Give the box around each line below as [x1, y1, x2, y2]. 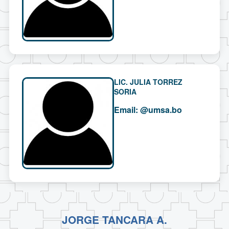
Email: [114, 104, 139, 116]
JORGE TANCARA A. [62, 212, 167, 227]
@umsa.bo [140, 104, 182, 116]
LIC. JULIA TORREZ [114, 77, 183, 87]
